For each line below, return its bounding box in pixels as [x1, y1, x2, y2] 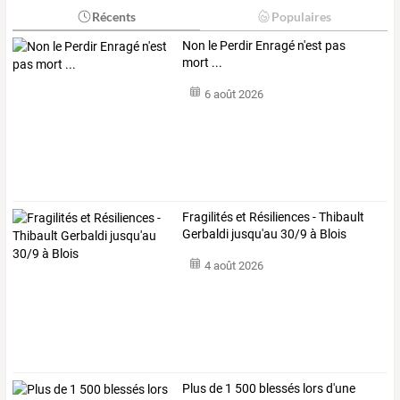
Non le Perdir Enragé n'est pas [182, 37, 346, 53]
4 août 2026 [204, 259, 263, 273]
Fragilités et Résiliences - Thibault [182, 210, 365, 225]
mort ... [182, 54, 223, 70]
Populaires [271, 8, 331, 24]
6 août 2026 [204, 87, 263, 102]
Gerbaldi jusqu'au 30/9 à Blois [182, 227, 347, 242]
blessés [256, 381, 301, 396]
